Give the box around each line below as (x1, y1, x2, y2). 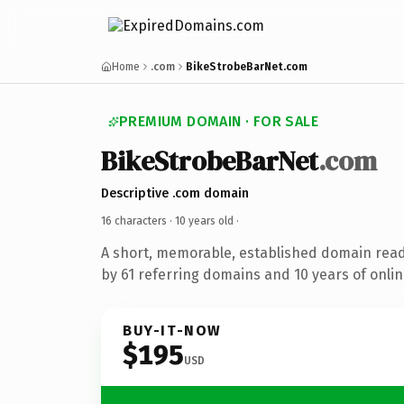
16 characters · (101, 214, 175, 227)
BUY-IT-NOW (123, 321, 222, 339)
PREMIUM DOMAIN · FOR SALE (119, 113, 318, 130)
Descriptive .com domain (101, 185, 249, 201)
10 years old (175, 214, 234, 227)
